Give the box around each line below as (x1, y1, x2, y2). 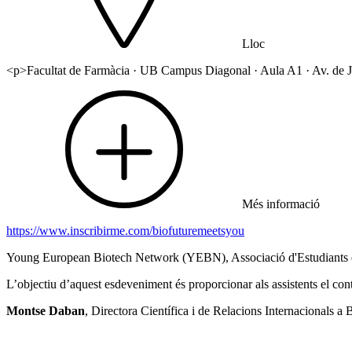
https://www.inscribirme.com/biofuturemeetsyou (6, 224, 244, 238)
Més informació (242, 197, 320, 211)
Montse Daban (6, 304, 85, 318)
